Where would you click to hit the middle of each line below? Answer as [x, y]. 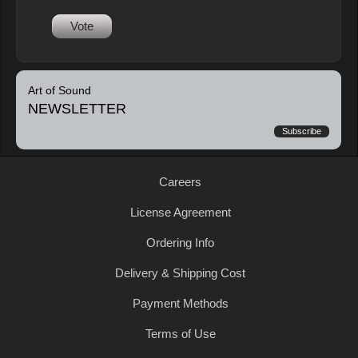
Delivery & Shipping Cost [180, 273]
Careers [180, 182]
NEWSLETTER [77, 109]
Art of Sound [60, 91]
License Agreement [180, 213]
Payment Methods [180, 304]
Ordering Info [180, 243]
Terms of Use [180, 334]
